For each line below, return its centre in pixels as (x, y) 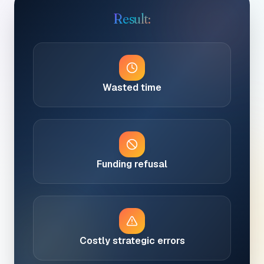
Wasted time (132, 88)
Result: (132, 19)
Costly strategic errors (132, 241)
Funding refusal (132, 164)
